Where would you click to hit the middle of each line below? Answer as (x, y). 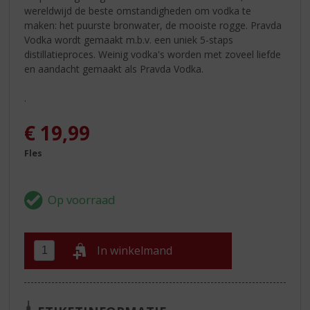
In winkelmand (135, 251)
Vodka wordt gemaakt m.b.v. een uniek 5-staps (129, 39)
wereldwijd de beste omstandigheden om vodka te (138, 10)
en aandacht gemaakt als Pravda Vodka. (114, 69)
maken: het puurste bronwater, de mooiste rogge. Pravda (153, 25)
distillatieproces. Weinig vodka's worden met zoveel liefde (153, 54)
